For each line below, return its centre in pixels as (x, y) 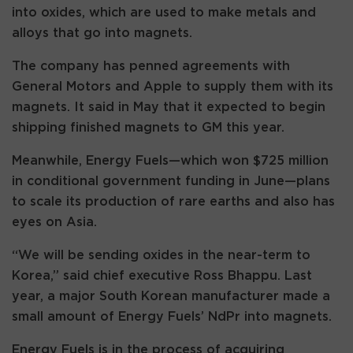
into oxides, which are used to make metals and (164, 12)
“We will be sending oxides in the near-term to (161, 255)
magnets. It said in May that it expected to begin (169, 107)
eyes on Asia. (54, 222)
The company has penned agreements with (151, 66)
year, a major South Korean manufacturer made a (171, 296)
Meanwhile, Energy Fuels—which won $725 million (170, 160)
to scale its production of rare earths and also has (173, 201)
